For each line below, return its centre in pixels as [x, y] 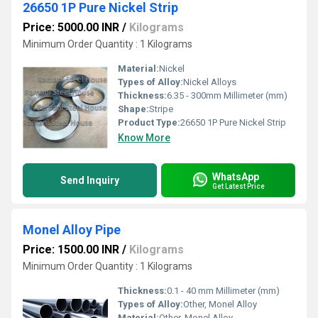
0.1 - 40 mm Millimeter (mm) [223, 291]
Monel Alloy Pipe [72, 230]
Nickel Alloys [210, 82]
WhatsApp [236, 176]
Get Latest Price [238, 186]
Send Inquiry [90, 180]
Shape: [133, 109]
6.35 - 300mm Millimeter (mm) [227, 95]
